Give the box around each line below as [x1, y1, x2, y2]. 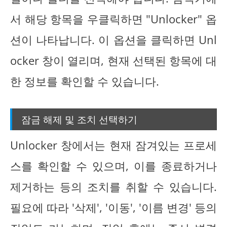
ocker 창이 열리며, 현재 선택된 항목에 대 [10, 53, 217, 68]
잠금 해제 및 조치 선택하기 [21, 112, 137, 126]
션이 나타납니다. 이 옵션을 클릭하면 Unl [10, 32, 217, 48]
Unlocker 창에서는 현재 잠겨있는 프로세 [10, 137, 217, 153]
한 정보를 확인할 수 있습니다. [10, 74, 159, 89]
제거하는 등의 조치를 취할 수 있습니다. [10, 179, 217, 194]
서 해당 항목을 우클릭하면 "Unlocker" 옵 [10, 12, 217, 27]
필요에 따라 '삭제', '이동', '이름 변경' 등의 [10, 200, 217, 215]
